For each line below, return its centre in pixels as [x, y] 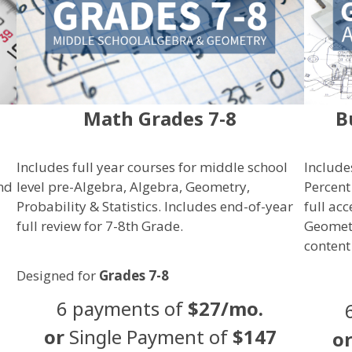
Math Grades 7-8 [160, 119]
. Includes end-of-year [225, 206]
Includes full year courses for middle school [152, 167]
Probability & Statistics [87, 206]
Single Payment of [150, 337]
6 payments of [120, 309]
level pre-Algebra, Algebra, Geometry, [133, 186]
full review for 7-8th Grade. [99, 225]
